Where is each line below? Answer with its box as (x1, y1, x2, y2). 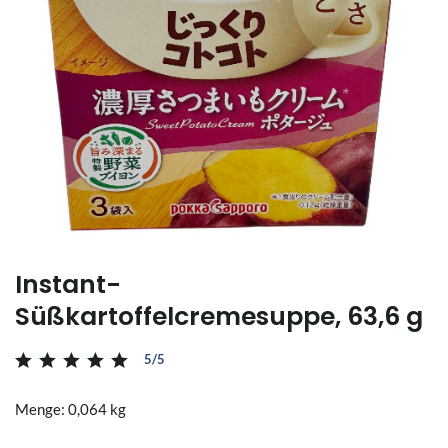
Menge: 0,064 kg (15, 399, 126, 418)
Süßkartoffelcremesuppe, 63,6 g (15, 298, 423, 334)
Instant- (15, 266, 121, 302)
